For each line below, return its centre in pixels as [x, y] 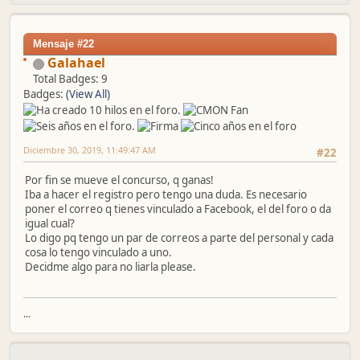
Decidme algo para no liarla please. [110, 267]
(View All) [88, 94]
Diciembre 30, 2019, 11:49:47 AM [90, 149]
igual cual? [50, 224]
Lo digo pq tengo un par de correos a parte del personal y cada [179, 238]
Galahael [76, 62]
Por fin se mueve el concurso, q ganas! [119, 180]
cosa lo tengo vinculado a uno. [98, 253]
